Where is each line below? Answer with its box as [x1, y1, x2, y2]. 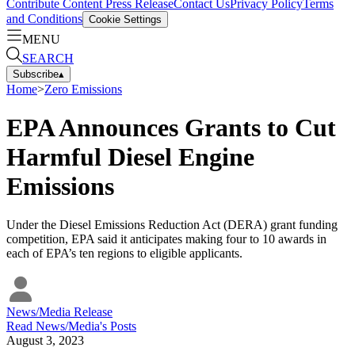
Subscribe [13, 67, 59, 80]
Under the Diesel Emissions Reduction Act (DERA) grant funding [6, 218, 338, 232]
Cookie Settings [89, 13, 162, 25]
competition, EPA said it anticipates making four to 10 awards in [6, 232, 326, 246]
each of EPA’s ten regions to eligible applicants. [6, 246, 242, 261]
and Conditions [6, 11, 82, 25]
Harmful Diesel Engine [6, 142, 254, 171]
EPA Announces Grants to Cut [6, 113, 336, 142]
